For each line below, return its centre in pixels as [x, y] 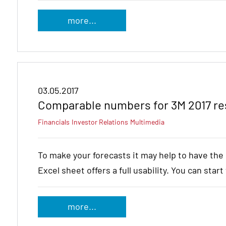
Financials [54, 122]
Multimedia [147, 122]
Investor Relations [100, 122]
